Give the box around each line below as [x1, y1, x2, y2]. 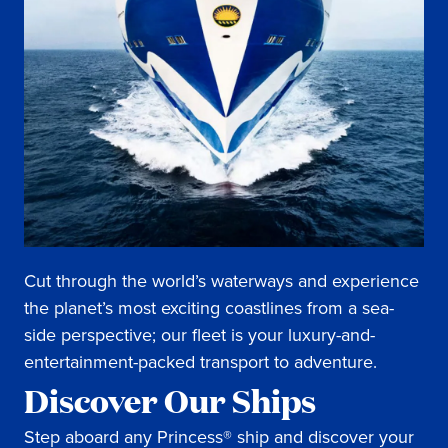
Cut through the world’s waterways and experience [24, 268, 419, 295]
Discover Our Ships [24, 378, 316, 423]
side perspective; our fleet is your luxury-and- [24, 322, 375, 349]
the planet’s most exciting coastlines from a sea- [24, 295, 394, 322]
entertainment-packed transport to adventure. [24, 349, 377, 376]
